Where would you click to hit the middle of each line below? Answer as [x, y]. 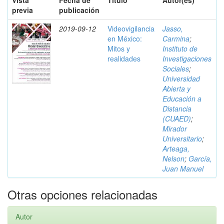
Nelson [173, 158]
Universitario [182, 138]
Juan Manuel [183, 168]
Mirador [175, 128]
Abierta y [176, 88]
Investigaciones [187, 58]
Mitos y [119, 48]
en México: [125, 38]
